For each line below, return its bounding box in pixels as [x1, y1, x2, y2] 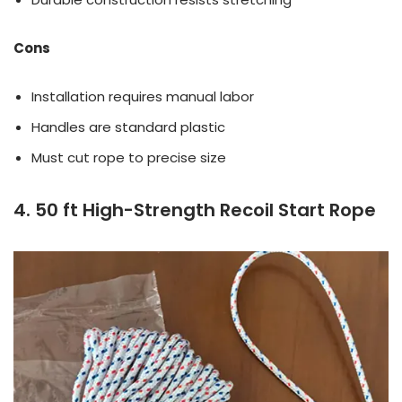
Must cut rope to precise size [31, 147, 226, 167]
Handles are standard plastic [31, 117, 225, 136]
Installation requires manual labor [31, 86, 254, 106]
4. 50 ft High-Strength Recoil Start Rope [13, 197, 376, 223]
